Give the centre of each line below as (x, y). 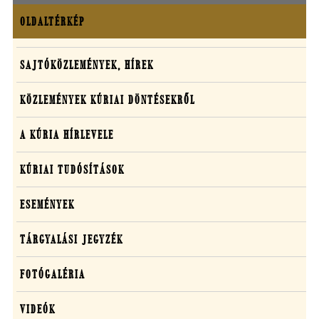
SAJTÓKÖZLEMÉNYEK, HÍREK (87, 65)
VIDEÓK (38, 309)
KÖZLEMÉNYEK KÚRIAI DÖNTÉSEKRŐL (108, 100)
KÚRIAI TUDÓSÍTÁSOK (72, 169)
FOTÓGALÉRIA (53, 274)
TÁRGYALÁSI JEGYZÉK (72, 239)
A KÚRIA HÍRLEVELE (67, 135)
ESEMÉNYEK (47, 204)
